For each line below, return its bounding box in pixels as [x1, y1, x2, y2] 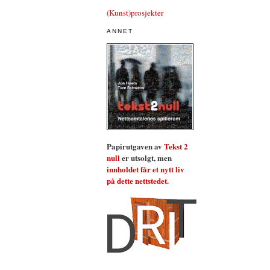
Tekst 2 [164, 140, 188, 152]
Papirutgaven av [107, 140, 164, 152]
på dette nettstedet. [107, 175, 169, 186]
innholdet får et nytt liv [107, 163, 184, 175]
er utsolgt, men [120, 152, 172, 163]
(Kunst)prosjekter [107, 7, 163, 18]
